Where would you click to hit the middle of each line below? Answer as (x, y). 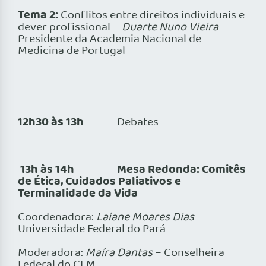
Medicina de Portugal (72, 51)
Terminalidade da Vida (78, 194)
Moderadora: (52, 253)
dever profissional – (70, 28)
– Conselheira (189, 253)
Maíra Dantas (119, 253)
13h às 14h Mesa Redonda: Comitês (133, 170)
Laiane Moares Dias (145, 218)
